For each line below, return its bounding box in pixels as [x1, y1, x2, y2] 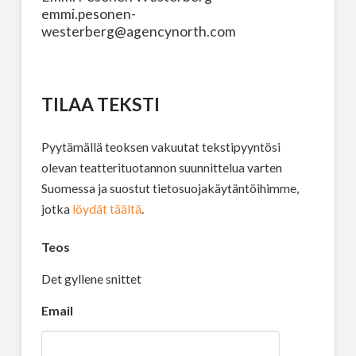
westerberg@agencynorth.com [41, 22, 236, 40]
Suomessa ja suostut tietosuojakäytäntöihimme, [41, 180, 299, 195]
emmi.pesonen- [41, 5, 136, 22]
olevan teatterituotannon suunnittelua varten [41, 159, 282, 175]
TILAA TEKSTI [41, 93, 160, 115]
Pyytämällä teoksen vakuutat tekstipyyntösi [41, 138, 281, 154]
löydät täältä [72, 200, 141, 216]
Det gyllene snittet [41, 270, 141, 286]
